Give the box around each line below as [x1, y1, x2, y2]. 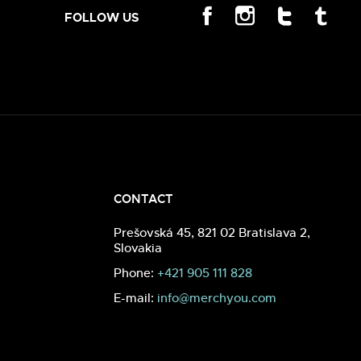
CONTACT [114, 190, 174, 207]
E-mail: [114, 289, 158, 305]
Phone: [114, 264, 158, 280]
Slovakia [114, 239, 163, 255]
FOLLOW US [64, 9, 139, 26]
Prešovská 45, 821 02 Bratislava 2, [114, 224, 311, 240]
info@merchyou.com [157, 289, 277, 305]
